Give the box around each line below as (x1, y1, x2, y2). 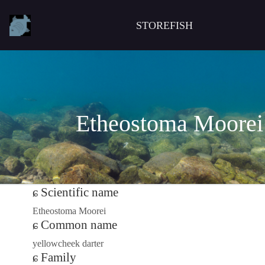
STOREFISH (136, 19, 193, 31)
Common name (41, 218, 117, 232)
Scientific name (41, 185, 118, 200)
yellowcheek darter (33, 238, 104, 249)
